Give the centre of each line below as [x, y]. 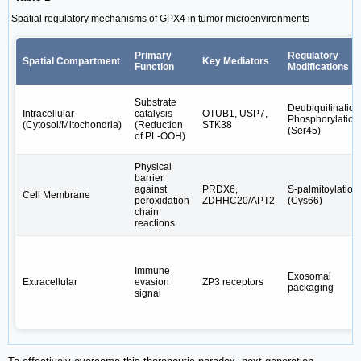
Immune [152, 270]
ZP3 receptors [233, 282]
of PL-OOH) [160, 136]
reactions [155, 223]
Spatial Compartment [71, 61]
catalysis [154, 113]
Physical [153, 166]
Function [154, 66]
